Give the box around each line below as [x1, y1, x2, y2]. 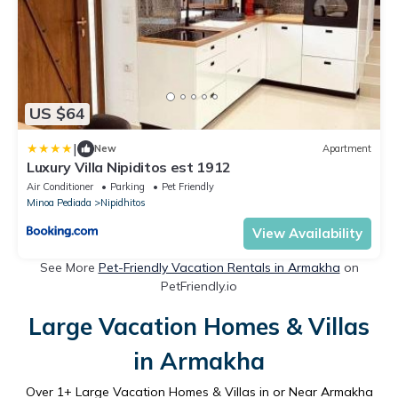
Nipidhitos [100, 195, 146, 209]
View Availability [252, 224, 362, 242]
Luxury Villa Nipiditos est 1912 [27, 157, 232, 176]
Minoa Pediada [27, 195, 92, 209]
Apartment [322, 142, 371, 155]
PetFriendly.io [161, 277, 237, 294]
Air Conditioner [27, 179, 93, 193]
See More [39, 259, 99, 275]
